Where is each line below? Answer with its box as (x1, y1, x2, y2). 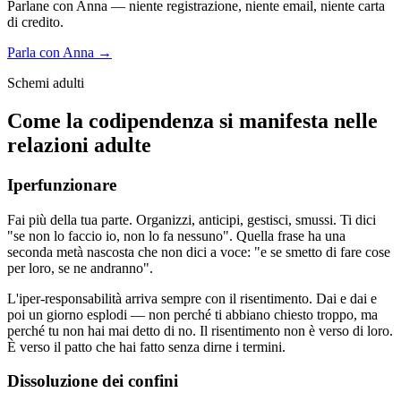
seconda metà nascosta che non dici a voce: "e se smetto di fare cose (7, 243, 390, 260)
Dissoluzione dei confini (7, 371, 178, 391)
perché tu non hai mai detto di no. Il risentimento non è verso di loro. (7, 322, 393, 338)
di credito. (7, 13, 64, 30)
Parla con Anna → (7, 44, 112, 60)
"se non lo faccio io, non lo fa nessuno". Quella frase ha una (7, 227, 346, 243)
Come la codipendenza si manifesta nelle (7, 108, 378, 132)
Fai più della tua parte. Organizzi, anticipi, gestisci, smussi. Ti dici (7, 211, 376, 227)
